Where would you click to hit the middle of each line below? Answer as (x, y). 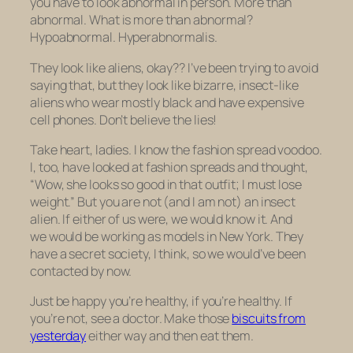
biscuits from (269, 319)
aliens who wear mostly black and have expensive (167, 102)
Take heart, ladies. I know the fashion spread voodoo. (176, 149)
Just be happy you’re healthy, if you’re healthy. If (161, 301)
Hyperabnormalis (166, 37)
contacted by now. (81, 271)
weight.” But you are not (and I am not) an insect (163, 201)
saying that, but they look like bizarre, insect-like (164, 85)
